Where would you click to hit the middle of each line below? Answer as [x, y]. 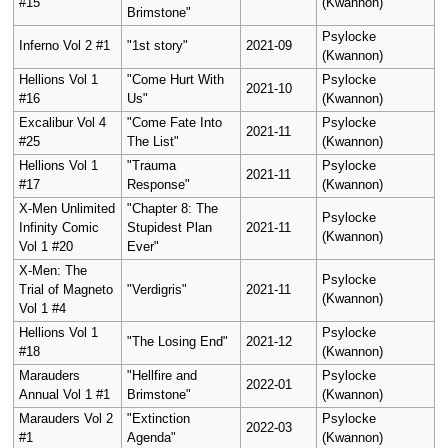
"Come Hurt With [175, 80]
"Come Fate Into [174, 123]
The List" [152, 142]
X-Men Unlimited [66, 209]
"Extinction [158, 419]
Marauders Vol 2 [65, 419]
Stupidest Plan [169, 228]
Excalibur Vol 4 [62, 123]
